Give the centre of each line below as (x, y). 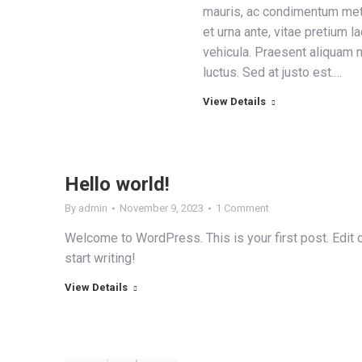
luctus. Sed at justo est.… (272, 72)
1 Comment (242, 208)
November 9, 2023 (162, 208)
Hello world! (117, 184)
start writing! (100, 258)
